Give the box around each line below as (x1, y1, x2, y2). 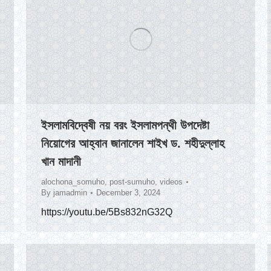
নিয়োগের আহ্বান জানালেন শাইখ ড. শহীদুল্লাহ (41, 137, 224, 151)
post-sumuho (109, 177, 155, 187)
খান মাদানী (41, 155, 81, 169)
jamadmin (53, 188, 87, 198)
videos (160, 177, 183, 187)
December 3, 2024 (96, 188, 160, 198)
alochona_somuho (41, 177, 105, 187)
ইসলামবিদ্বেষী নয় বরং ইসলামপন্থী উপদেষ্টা (41, 119, 209, 132)
